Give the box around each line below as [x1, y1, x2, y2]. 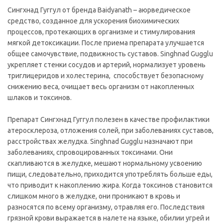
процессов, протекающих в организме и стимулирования [7, 27, 195, 36]
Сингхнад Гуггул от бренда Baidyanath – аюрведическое [7, 5, 191, 14]
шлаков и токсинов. [7, 93, 72, 102]
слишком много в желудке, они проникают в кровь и [7, 192, 180, 200]
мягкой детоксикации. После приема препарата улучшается [7, 38, 204, 47]
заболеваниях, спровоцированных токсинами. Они [7, 148, 173, 156]
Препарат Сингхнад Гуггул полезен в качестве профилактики [7, 115, 210, 123]
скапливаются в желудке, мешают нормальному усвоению [7, 159, 202, 167]
